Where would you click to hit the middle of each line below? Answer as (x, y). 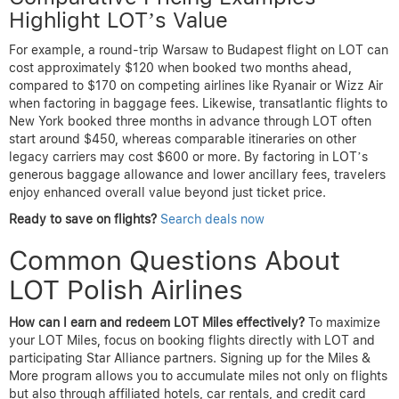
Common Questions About (175, 260)
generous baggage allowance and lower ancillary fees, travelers (197, 174)
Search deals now (212, 219)
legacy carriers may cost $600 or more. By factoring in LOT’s (188, 156)
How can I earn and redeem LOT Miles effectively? (157, 322)
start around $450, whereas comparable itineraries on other (183, 138)
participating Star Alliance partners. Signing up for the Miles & (190, 358)
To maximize (342, 322)
